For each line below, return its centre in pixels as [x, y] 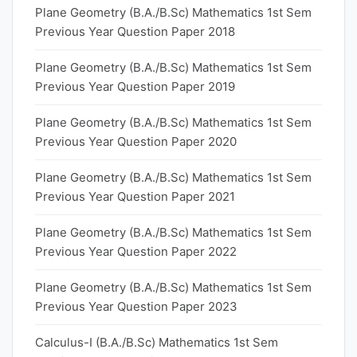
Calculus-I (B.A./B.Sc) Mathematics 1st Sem [157, 342]
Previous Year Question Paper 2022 [136, 251]
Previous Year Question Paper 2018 [135, 31]
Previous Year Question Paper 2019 [135, 86]
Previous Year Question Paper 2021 [135, 196]
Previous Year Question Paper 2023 [136, 306]
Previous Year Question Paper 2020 [136, 141]
